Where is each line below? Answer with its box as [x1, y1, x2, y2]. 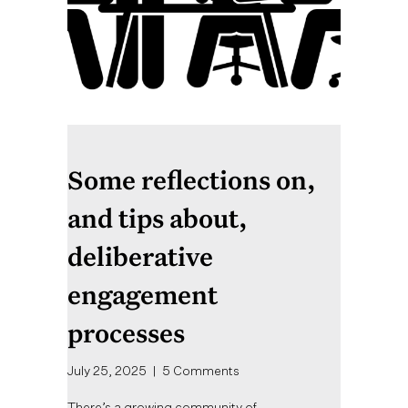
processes [67, 316, 185, 351]
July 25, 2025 [67, 362, 149, 379]
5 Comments [162, 362, 240, 379]
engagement [67, 278, 218, 312]
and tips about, [67, 201, 248, 236]
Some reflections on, [67, 163, 316, 198]
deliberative [67, 240, 213, 274]
